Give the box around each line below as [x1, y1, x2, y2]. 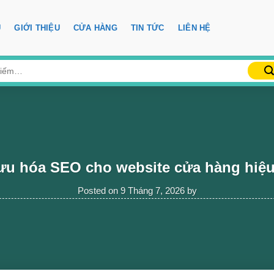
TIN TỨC [130, 23, 165, 32]
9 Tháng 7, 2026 [120, 185, 185, 196]
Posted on [77, 185, 120, 196]
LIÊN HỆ [177, 23, 211, 32]
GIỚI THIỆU [14, 23, 60, 32]
